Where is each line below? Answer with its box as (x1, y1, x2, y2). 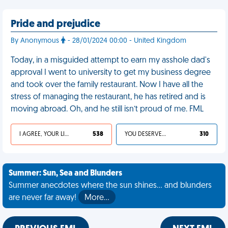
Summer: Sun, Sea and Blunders (9, 169, 122, 178)
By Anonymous (11, 37, 61, 45)
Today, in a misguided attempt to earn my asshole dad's (11, 56, 210, 65)
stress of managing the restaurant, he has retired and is (11, 93, 206, 101)
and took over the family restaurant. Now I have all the (11, 81, 203, 89)
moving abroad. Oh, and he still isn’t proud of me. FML (11, 105, 204, 113)
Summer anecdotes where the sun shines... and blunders (9, 182, 212, 190)
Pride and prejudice (11, 19, 100, 30)
